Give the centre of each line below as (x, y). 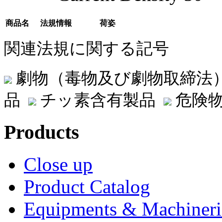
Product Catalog (87, 187)
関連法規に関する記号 (86, 48)
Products (42, 132)
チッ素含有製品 (100, 100)
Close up (58, 165)
